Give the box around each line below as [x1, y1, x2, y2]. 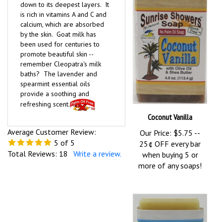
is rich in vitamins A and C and [20, 10, 107, 19]
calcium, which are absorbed [20, 20, 104, 29]
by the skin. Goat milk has [20, 30, 96, 39]
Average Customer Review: [7, 127, 96, 137]
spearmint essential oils [20, 79, 90, 89]
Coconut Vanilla [148, 112, 192, 123]
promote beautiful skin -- [20, 50, 93, 59]
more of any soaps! [138, 161, 202, 171]
